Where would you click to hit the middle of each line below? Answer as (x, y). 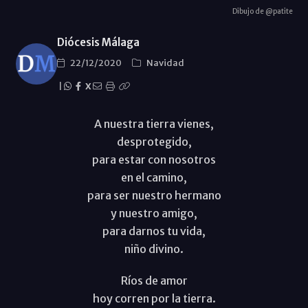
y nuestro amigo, (154, 213)
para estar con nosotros (154, 159)
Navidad (165, 63)
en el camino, (154, 177)
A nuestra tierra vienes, (154, 123)
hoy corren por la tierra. (154, 298)
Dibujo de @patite (262, 11)
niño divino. (154, 249)
